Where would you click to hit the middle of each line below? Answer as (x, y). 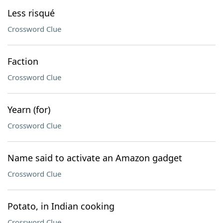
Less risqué (31, 13)
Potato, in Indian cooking (61, 206)
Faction (23, 61)
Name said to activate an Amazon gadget (95, 158)
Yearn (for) (29, 110)
